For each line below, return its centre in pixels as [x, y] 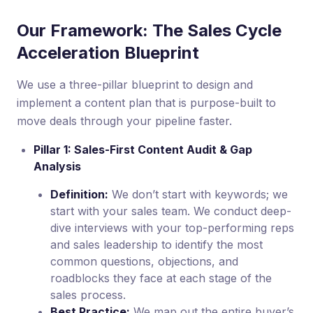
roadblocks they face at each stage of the [161, 278]
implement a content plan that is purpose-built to [146, 102]
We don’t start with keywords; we [198, 194]
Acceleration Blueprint [108, 52]
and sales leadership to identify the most [156, 244]
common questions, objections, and [144, 261]
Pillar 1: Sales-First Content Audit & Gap [143, 149]
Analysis [57, 166]
